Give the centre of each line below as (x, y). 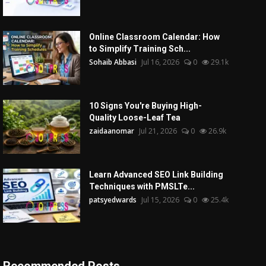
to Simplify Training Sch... (140, 49)
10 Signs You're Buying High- (145, 106)
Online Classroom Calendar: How (154, 37)
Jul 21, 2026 (158, 131)
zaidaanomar (111, 131)
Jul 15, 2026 (160, 200)
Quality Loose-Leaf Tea (134, 118)
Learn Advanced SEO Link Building (156, 175)
